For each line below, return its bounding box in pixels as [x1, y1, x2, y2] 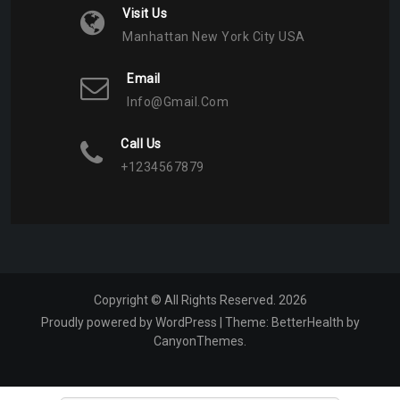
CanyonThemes [154, 334, 244, 349]
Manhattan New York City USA [122, 29, 305, 45]
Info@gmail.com [127, 95, 229, 110]
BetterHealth [271, 315, 344, 330]
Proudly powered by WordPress [40, 315, 217, 330]
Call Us [121, 137, 162, 152]
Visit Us [122, 6, 167, 21]
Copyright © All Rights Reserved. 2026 [93, 293, 307, 308]
